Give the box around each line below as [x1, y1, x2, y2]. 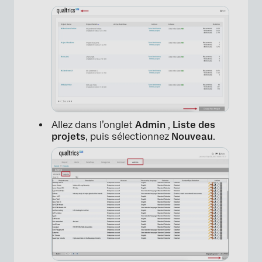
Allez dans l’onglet [51, 119, 135, 131]
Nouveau [171, 131, 213, 143]
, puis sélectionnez [85, 131, 171, 143]
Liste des [173, 119, 215, 131]
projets [51, 131, 85, 143]
